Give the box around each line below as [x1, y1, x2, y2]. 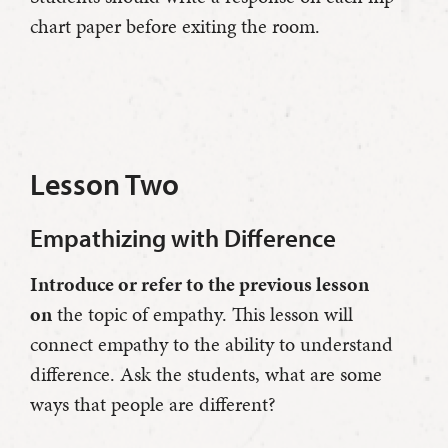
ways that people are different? [30, 390, 276, 419]
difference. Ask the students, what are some [30, 360, 382, 389]
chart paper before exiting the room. [30, 12, 320, 41]
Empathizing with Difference [30, 222, 336, 254]
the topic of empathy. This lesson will [52, 300, 353, 329]
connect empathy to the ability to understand [30, 330, 393, 359]
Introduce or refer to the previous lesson [30, 270, 369, 299]
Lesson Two [30, 165, 179, 204]
